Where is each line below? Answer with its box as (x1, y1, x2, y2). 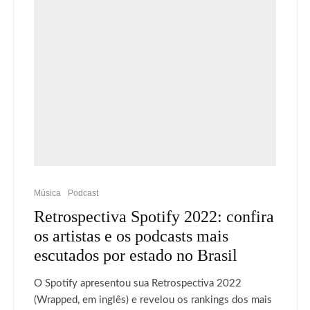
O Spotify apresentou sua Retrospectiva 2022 (34, 278, 241, 289)
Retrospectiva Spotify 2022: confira (34, 208, 274, 226)
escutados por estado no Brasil (34, 246, 237, 264)
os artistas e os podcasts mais (34, 227, 228, 245)
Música (34, 188, 61, 198)
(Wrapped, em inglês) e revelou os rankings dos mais (34, 295, 272, 305)
